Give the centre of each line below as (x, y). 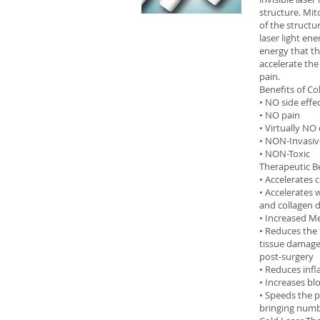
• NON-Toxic (285, 154)
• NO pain (280, 115)
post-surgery (286, 256)
